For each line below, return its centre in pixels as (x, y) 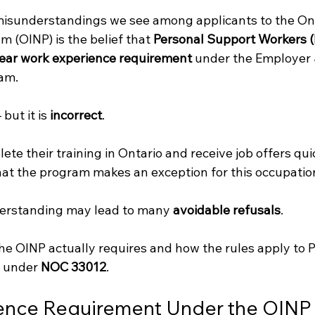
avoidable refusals (226, 210)
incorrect (76, 115)
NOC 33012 (73, 267)
